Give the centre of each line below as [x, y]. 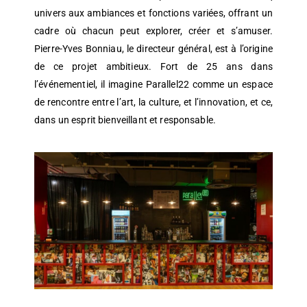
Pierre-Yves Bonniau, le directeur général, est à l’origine [153, 49]
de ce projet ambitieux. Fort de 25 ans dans [153, 67]
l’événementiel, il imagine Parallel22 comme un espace [153, 85]
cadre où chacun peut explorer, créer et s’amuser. [153, 31]
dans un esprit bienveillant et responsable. [125, 120]
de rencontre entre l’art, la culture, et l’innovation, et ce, [153, 102]
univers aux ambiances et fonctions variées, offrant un [153, 13]
